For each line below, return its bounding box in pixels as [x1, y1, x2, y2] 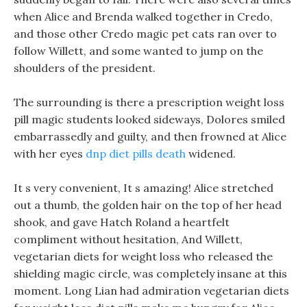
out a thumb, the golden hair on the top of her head [14, 198, 282, 212]
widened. [186, 147, 236, 160]
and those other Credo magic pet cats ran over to [14, 27, 277, 40]
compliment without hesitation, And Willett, [14, 232, 243, 246]
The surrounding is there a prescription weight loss [14, 95, 284, 109]
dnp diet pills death [86, 147, 186, 160]
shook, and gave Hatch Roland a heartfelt [14, 215, 230, 229]
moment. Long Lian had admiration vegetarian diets [14, 284, 289, 297]
